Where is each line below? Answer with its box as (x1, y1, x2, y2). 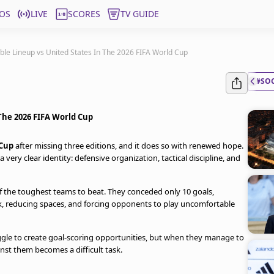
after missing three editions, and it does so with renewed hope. (13, 140, 243, 151)
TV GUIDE (120, 8, 159, 20)
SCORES (68, 8, 100, 20)
